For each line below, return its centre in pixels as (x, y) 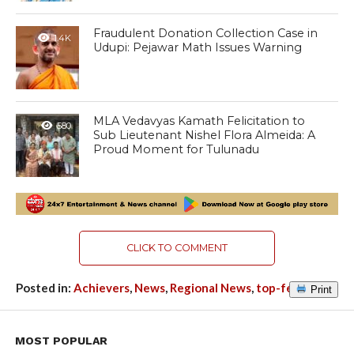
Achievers (101, 287)
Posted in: (44, 287)
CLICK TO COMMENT (177, 247)
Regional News (210, 287)
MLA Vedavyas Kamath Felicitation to (200, 121)
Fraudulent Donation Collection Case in (206, 33)
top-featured (293, 287)
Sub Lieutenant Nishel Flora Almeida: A (205, 135)
